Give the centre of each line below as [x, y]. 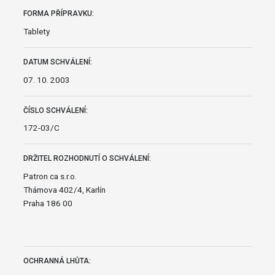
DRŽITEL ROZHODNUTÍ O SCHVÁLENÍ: [87, 159]
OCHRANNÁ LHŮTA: [57, 261]
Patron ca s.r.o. [50, 176]
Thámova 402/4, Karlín [64, 190]
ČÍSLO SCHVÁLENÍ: [55, 110]
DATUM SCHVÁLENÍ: [57, 62]
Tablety [36, 31]
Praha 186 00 [48, 203]
